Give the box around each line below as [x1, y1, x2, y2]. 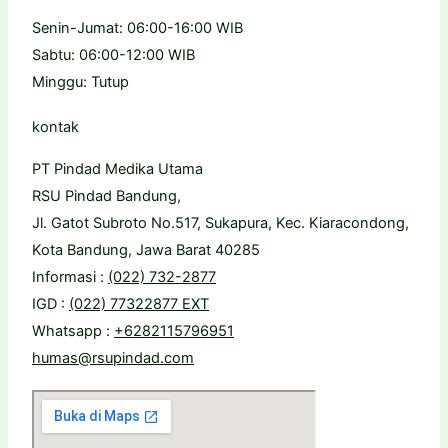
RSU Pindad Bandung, [32, 187, 181, 205]
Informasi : [32, 268, 108, 286]
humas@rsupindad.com [32, 349, 194, 367]
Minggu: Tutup [32, 73, 129, 92]
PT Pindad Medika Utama [32, 160, 203, 178]
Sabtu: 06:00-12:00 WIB [32, 46, 195, 65]
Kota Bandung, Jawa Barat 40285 [32, 241, 260, 259]
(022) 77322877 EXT [69, 295, 209, 313]
